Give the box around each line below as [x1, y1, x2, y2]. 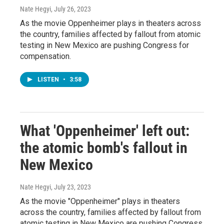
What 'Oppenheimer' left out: [20, 122, 189, 139]
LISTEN [37, 76, 60, 83]
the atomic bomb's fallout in [20, 139, 187, 156]
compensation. [20, 51, 71, 61]
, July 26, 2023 [51, 5, 91, 13]
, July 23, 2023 [51, 183, 91, 191]
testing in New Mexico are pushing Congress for [20, 40, 189, 50]
